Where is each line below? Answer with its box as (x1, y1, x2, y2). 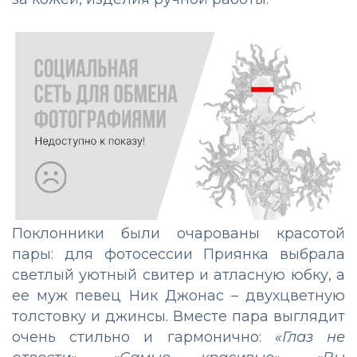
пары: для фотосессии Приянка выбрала (12, 245, 345, 264)
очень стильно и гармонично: (12, 328, 275, 347)
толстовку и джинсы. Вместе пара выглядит (12, 308, 345, 326)
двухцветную (245, 287, 346, 305)
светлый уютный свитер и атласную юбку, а (12, 266, 345, 284)
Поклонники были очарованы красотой (12, 225, 345, 243)
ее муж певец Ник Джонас (12, 287, 231, 305)
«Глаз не (274, 328, 346, 347)
